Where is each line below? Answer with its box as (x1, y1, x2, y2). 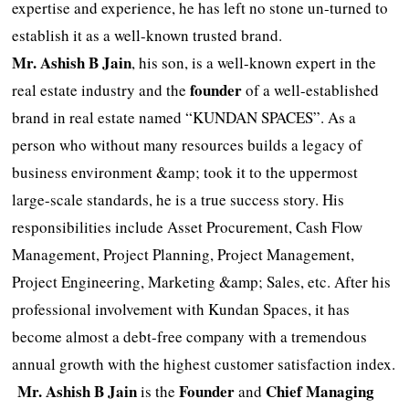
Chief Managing (266, 379, 375, 403)
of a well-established (242, 79, 380, 100)
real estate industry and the (12, 79, 191, 100)
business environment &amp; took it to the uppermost (12, 161, 359, 183)
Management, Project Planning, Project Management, (12, 243, 355, 265)
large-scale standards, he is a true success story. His (12, 188, 345, 210)
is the (137, 380, 180, 402)
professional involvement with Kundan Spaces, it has (12, 298, 351, 320)
